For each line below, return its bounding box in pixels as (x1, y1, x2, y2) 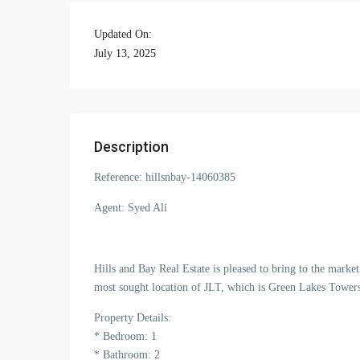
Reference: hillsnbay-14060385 (94, 171, 235, 183)
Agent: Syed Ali (94, 202, 167, 214)
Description (94, 138, 169, 155)
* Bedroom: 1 (94, 330, 157, 342)
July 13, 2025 (94, 47, 156, 59)
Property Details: (94, 312, 171, 324)
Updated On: (94, 28, 152, 40)
